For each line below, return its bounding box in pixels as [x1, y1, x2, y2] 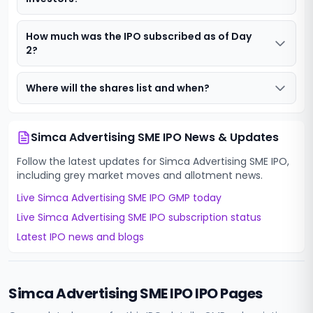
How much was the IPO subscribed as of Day [26, 29, 252, 43]
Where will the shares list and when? [26, 81, 210, 95]
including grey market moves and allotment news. [17, 168, 263, 182]
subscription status [166, 210, 261, 224]
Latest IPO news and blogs [17, 230, 144, 244]
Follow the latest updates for [17, 154, 159, 168]
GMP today [166, 191, 221, 205]
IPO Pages [192, 284, 263, 303]
